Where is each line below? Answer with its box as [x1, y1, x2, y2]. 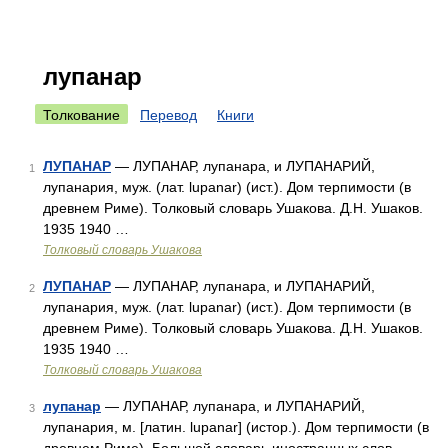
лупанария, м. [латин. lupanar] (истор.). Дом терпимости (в [43, 419, 429, 435]
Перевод [140, 107, 197, 123]
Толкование [43, 107, 120, 123]
